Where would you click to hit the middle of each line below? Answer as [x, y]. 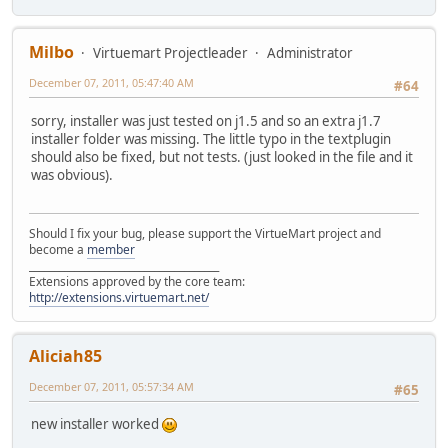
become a [58, 249]
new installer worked [96, 424]
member [111, 249]
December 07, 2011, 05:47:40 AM [111, 83]
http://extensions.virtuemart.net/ [119, 297]
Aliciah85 [65, 355]
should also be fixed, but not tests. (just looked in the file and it [222, 156]
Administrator [310, 53]
